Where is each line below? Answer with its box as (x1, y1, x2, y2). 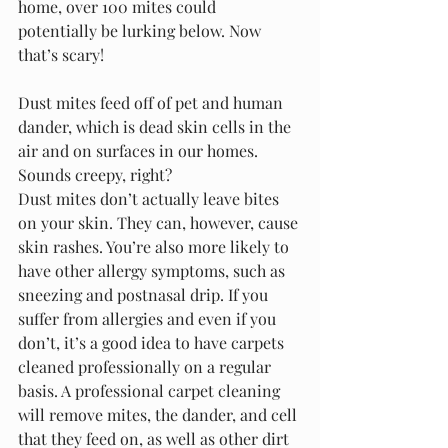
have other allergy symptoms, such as (18, 260, 289, 281)
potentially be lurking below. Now (18, 20, 265, 41)
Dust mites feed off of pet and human (18, 92, 287, 113)
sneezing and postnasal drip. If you (18, 284, 272, 305)
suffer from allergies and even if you (18, 308, 280, 329)
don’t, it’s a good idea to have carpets (18, 332, 288, 353)
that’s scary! (18, 44, 104, 65)
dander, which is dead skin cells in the (18, 116, 295, 137)
